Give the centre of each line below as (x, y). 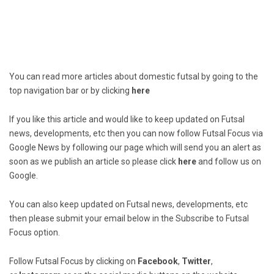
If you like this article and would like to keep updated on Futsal (127, 120)
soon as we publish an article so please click (94, 162)
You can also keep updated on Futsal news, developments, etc (128, 205)
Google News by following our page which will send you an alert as (135, 148)
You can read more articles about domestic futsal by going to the (134, 77)
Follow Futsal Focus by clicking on (73, 261)
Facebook (158, 261)
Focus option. (35, 233)
